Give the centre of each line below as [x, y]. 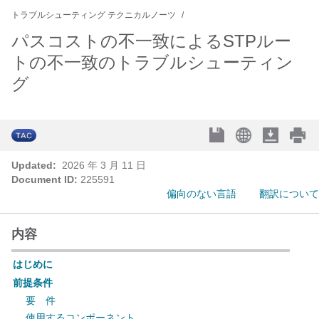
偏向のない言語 [202, 194]
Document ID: [45, 179]
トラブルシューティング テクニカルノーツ [94, 15]
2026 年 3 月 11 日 [103, 165]
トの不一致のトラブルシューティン [152, 62]
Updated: [34, 165]
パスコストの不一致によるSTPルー [151, 41]
